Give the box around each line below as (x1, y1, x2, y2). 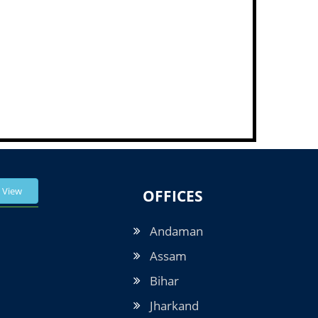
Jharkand (150, 297, 199, 314)
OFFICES (143, 185, 203, 206)
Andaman (150, 222, 203, 239)
